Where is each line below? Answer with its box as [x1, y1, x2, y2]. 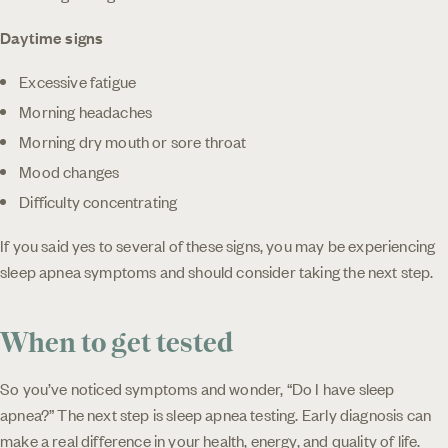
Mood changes [19, 159, 120, 182]
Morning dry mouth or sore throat [19, 129, 247, 152]
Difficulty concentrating [19, 189, 178, 212]
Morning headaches [19, 99, 153, 122]
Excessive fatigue [19, 69, 137, 92]
